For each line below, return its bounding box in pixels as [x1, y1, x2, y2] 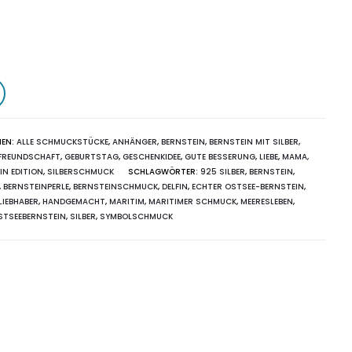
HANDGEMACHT [42, 196, 105, 208]
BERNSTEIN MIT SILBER [208, 136, 299, 148]
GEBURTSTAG [64, 151, 119, 163]
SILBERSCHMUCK [46, 166, 114, 178]
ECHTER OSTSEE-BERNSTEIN [191, 181, 304, 193]
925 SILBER [200, 166, 245, 178]
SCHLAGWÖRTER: [127, 166, 200, 178]
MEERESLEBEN [240, 196, 293, 208]
